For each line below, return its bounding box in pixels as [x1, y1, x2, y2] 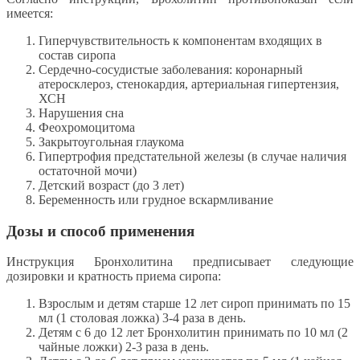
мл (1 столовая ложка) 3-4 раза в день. [39, 311, 246, 325]
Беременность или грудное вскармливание [39, 192, 273, 207]
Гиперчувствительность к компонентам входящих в [39, 33, 322, 47]
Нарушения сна [39, 105, 124, 120]
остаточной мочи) [39, 163, 137, 178]
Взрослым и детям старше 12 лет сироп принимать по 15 [39, 297, 350, 311]
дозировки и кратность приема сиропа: [6, 269, 221, 284]
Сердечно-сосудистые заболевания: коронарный [39, 62, 303, 76]
